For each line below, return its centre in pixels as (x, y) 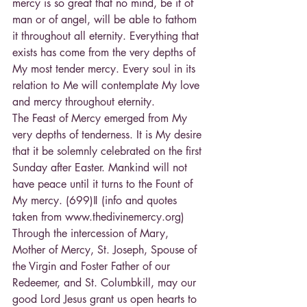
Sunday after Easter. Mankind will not (101, 168)
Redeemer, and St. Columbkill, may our (106, 283)
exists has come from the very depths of (106, 53)
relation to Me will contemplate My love (108, 86)
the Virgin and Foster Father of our (93, 267)
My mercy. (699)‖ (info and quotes (96, 201)
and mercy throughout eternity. (84, 102)
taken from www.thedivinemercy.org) (100, 217)
